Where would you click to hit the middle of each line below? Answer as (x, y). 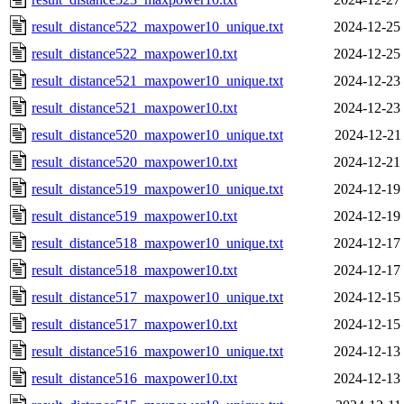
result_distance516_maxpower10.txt (134, 378)
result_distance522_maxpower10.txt (134, 53)
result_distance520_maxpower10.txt (134, 161)
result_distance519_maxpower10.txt (134, 216)
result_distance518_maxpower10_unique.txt (157, 243)
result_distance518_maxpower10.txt (134, 270)
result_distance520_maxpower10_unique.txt (157, 134)
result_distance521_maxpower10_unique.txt (157, 80)
